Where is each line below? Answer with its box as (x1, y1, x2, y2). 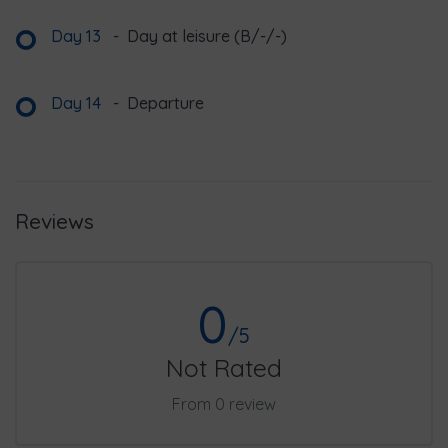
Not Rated (166, 352, 282, 384)
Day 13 (51, 26, 105, 47)
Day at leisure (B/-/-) (127, 26, 287, 47)
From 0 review (172, 394, 276, 415)
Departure (127, 93, 204, 114)
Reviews (15, 208, 94, 235)
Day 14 (51, 93, 105, 114)
